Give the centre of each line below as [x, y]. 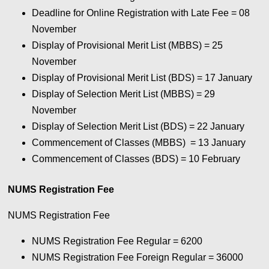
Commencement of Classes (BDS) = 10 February [138, 159]
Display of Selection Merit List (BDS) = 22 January [140, 127]
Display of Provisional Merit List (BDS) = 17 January [144, 78]
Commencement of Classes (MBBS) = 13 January [140, 143]
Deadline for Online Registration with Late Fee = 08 [141, 13]
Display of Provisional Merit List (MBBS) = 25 [128, 46]
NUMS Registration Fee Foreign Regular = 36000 [138, 258]
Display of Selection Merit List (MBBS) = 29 [124, 94]
